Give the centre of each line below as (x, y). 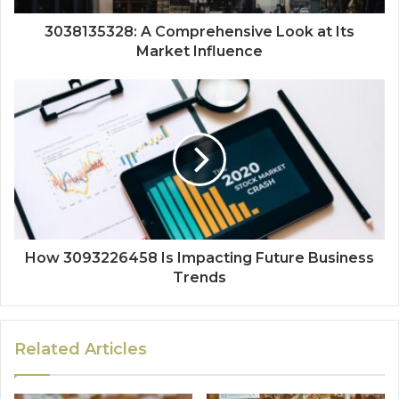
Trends (199, 278)
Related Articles (81, 350)
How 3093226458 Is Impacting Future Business (199, 258)
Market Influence (199, 52)
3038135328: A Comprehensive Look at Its (199, 32)
